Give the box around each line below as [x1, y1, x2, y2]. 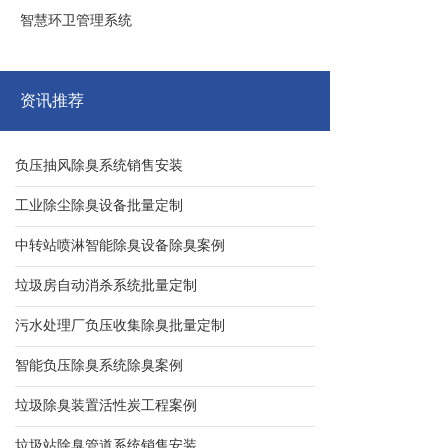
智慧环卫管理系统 [20, 13, 132, 28]
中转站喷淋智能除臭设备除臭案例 [15, 238, 225, 253]
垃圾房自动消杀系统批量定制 [15, 278, 197, 293]
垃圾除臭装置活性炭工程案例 [15, 398, 197, 413]
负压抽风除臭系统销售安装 [15, 158, 183, 173]
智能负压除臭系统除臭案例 [15, 358, 183, 373]
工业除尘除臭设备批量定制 [15, 198, 183, 213]
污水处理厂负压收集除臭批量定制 [15, 318, 225, 333]
